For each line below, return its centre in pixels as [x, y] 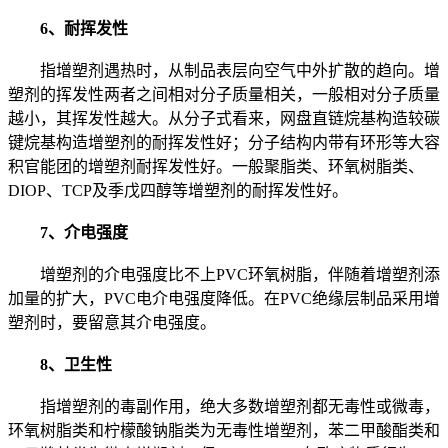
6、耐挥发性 [84, 29]
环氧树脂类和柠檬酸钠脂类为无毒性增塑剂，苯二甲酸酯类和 [224, 431]
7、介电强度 [76, 233]
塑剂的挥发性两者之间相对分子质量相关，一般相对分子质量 [224, 95]
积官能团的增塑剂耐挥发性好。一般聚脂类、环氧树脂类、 [216, 167]
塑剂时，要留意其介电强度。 [112, 323]
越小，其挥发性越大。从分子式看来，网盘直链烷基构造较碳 [224, 119]
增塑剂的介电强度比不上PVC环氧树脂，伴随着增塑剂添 [224, 275]
